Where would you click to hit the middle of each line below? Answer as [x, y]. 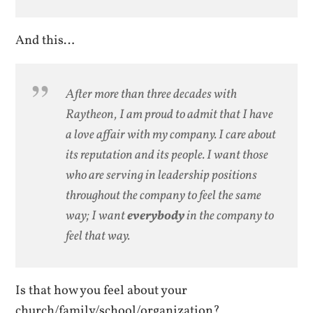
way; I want [97, 216]
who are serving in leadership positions [162, 176]
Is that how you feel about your [102, 290]
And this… [45, 40]
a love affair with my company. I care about [171, 135]
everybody [156, 216]
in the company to [230, 216]
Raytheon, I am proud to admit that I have [170, 115]
